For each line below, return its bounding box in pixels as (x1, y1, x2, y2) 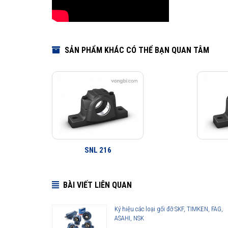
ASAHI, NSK (115, 214, 144, 222)
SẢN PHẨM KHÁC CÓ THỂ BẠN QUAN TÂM (63, 45, 209, 55)
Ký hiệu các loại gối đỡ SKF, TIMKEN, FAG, (115, 205, 223, 213)
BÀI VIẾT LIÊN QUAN (63, 180, 132, 190)
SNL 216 (84, 145, 111, 155)
